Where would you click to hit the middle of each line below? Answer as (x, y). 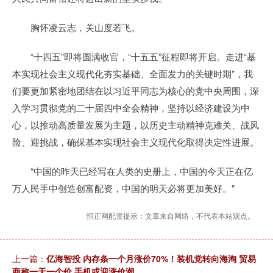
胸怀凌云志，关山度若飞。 (76, 27)
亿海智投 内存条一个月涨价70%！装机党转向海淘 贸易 (151, 258)
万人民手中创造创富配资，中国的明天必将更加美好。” (123, 188)
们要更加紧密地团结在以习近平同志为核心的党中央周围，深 (136, 90)
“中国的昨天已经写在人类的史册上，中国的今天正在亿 (133, 171)
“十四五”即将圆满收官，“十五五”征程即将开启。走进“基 (134, 56)
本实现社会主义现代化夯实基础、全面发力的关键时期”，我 (133, 73)
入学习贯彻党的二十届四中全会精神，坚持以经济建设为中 (131, 108)
